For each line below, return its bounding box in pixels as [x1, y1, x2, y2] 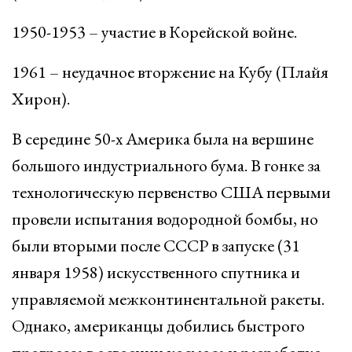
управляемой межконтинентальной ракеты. [12, 288, 324, 310]
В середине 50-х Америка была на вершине [12, 127, 313, 150]
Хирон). [12, 87, 70, 110]
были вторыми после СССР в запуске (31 [12, 234, 300, 257]
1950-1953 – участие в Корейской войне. [12, 20, 297, 43]
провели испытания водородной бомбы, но [12, 207, 318, 230]
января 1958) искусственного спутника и [12, 261, 300, 284]
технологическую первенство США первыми [12, 181, 331, 203]
